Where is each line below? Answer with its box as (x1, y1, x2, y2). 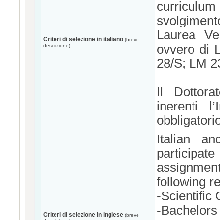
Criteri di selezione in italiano (43, 36, 123, 43)
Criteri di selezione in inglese (43, 211, 123, 218)
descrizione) (43, 43, 70, 48)
